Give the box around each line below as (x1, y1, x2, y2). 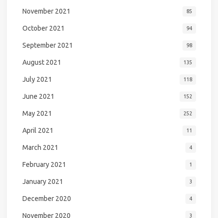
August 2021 (22, 58, 61, 66)
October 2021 (22, 24, 65, 32)
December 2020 (22, 195, 71, 202)
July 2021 (22, 75, 52, 83)
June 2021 (22, 92, 54, 100)
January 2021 (22, 178, 63, 185)
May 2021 (22, 109, 52, 117)
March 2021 (22, 144, 58, 151)
